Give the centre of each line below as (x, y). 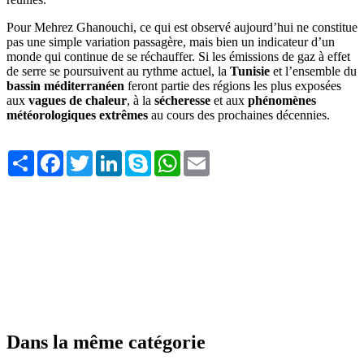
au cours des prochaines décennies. (239, 115)
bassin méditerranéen (65, 85)
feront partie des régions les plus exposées (233, 85)
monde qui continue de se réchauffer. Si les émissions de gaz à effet (178, 56)
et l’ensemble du (313, 71)
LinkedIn (145, 156)
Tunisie (250, 71)
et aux (229, 100)
